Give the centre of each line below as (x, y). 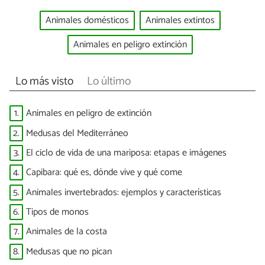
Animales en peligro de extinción (89, 114)
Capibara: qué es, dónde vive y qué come (104, 173)
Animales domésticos (87, 21)
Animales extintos (180, 21)
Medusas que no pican (69, 251)
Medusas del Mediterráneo (77, 133)
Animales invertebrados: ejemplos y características (124, 192)
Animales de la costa (67, 232)
